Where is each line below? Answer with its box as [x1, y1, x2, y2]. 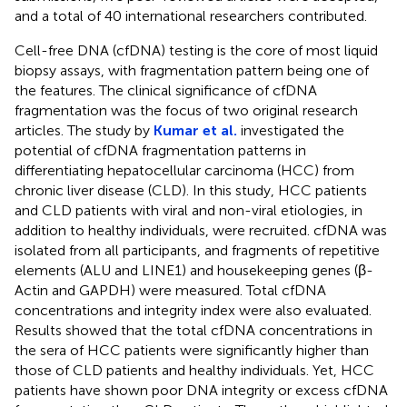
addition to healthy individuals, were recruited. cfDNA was [15, 221, 387, 239]
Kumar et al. [154, 121, 237, 139]
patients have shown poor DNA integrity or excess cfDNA [15, 381, 388, 399]
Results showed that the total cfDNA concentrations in [15, 321, 372, 339]
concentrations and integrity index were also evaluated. [15, 301, 372, 319]
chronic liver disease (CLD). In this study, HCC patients [15, 181, 367, 199]
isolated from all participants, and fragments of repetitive [15, 241, 380, 259]
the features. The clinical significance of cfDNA [15, 81, 317, 99]
